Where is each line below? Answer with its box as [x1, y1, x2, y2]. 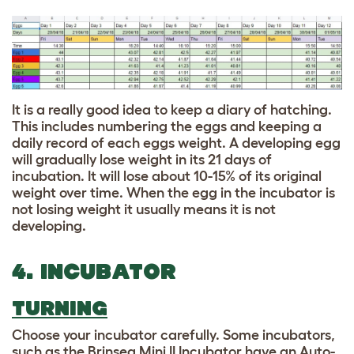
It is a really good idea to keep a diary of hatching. [12, 101, 332, 118]
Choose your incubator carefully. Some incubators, [12, 326, 335, 343]
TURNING [12, 296, 107, 319]
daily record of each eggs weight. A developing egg [12, 134, 341, 151]
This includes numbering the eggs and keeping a [12, 118, 322, 134]
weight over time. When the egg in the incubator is [12, 184, 335, 201]
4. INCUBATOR [12, 258, 176, 284]
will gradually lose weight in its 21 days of [12, 151, 272, 168]
